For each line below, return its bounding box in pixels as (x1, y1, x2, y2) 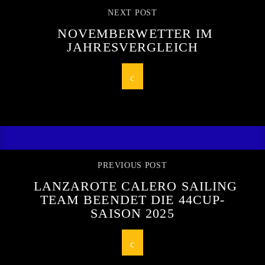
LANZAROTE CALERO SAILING (33, 179, 238, 194)
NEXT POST (108, 8, 157, 18)
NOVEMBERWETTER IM (57, 26, 214, 41)
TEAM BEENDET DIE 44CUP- (40, 192, 225, 208)
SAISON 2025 (91, 206, 174, 221)
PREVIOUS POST (98, 161, 167, 170)
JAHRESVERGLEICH (67, 40, 198, 55)
